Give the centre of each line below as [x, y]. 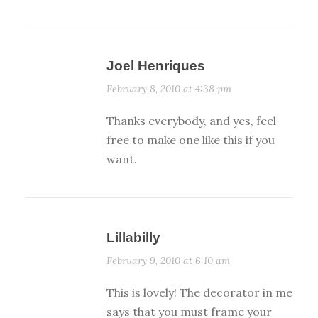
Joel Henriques [156, 66]
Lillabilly [133, 238]
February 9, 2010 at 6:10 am [168, 261]
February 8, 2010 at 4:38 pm [169, 89]
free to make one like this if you [191, 140]
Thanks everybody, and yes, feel [191, 121]
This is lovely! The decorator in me [199, 293]
